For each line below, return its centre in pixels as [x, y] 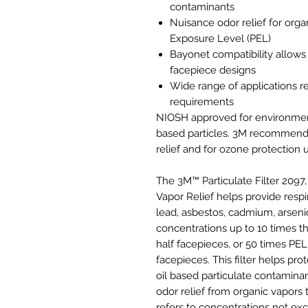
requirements [202, 102]
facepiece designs [213, 70]
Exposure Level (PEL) [220, 39]
